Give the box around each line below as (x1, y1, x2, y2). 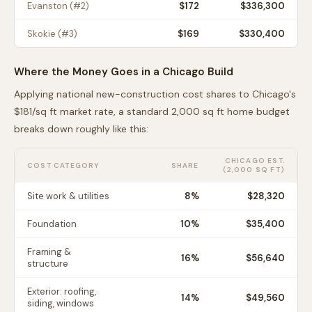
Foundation (27, 218, 77, 230)
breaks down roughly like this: (14, 123, 148, 135)
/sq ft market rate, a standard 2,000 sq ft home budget (32, 105, 290, 118)
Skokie (27, 28, 56, 40)
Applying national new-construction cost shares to (14, 88, 252, 100)
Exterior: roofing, (27, 286, 96, 297)
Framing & (27, 246, 71, 258)
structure (27, 258, 68, 270)
